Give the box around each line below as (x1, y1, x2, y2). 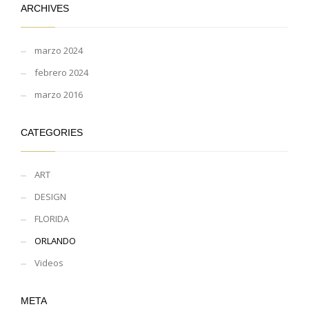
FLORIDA (34, 212, 69, 225)
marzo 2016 (34, 88, 83, 101)
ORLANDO (34, 234, 76, 247)
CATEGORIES (21, 126, 83, 138)
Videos (34, 256, 63, 269)
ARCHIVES (21, 2, 69, 14)
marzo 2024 (34, 43, 83, 57)
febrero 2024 (34, 66, 88, 79)
